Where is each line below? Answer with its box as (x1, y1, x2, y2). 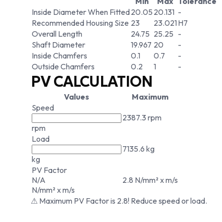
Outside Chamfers (32, 61, 95, 71)
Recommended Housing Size (32, 18, 129, 28)
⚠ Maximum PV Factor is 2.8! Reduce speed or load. (31, 196, 207, 206)
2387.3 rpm (122, 112, 162, 122)
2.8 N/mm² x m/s (122, 175, 178, 185)
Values (64, 92, 89, 102)
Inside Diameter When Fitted (32, 7, 130, 17)
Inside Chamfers (32, 51, 87, 60)
